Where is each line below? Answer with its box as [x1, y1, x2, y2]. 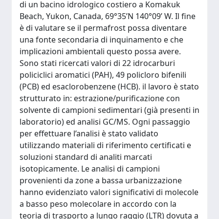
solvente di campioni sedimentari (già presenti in [20, 105, 199, 115]
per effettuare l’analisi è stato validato [20, 128, 158, 139]
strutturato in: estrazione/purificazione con [20, 93, 180, 104]
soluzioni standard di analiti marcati [20, 152, 152, 162]
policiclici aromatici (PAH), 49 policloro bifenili [20, 69, 186, 80]
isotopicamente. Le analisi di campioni [20, 163, 160, 174]
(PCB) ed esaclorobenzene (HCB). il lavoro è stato [20, 81, 199, 92]
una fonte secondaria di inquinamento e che [20, 34, 183, 45]
